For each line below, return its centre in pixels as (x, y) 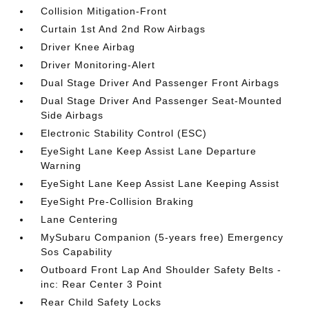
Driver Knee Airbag (88, 47)
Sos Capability (77, 251)
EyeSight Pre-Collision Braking (118, 201)
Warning (61, 165)
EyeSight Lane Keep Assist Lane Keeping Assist (160, 183)
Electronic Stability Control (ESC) (124, 133)
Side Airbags (72, 115)
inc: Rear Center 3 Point (102, 284)
